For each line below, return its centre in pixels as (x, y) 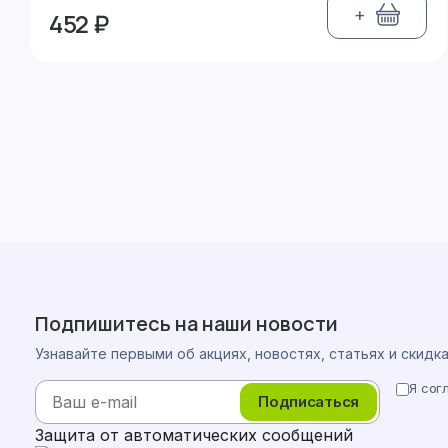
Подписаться (308, 401)
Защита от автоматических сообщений (194, 435)
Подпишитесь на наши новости (186, 323)
